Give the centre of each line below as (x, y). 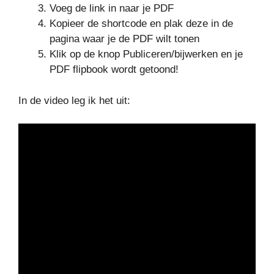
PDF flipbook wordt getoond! (114, 70)
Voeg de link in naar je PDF (112, 9)
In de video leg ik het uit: (74, 100)
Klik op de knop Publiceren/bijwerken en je (146, 54)
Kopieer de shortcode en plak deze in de (141, 24)
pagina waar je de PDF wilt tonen (124, 39)
